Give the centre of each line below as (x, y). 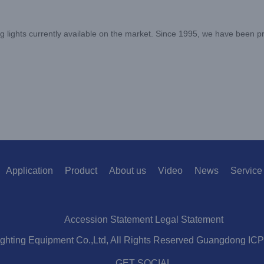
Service (246, 170)
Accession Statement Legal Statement (144, 219)
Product (81, 170)
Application (29, 170)
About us (127, 170)
